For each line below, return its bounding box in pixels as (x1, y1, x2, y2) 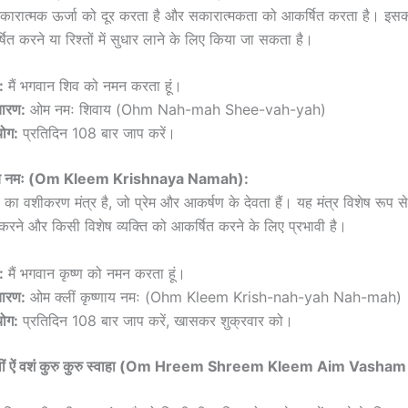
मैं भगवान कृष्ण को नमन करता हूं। (4, 264, 186, 283)
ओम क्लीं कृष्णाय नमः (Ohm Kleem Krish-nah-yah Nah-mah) (25, 288, 402, 307)
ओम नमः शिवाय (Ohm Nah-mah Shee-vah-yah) (25, 100, 326, 119)
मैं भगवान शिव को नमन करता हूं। (4, 76, 182, 96)
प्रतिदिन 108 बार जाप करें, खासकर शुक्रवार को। (18, 311, 293, 331)
